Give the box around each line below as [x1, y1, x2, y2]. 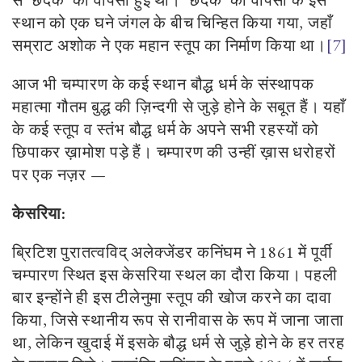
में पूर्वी [294, 242, 333, 263]
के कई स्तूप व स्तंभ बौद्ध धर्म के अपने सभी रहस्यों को [12, 119, 320, 141]
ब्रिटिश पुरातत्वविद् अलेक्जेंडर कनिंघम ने [12, 242, 260, 263]
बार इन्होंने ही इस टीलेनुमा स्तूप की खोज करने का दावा [12, 287, 332, 309]
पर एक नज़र [12, 164, 90, 186]
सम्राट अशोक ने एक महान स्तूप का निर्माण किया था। [12, 35, 326, 57]
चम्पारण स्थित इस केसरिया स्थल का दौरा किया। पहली [12, 264, 338, 286]
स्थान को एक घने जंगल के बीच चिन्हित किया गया [12, 12, 300, 34]
